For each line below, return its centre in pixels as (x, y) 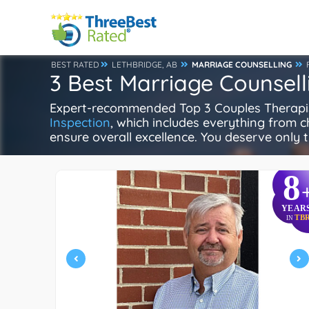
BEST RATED (75, 64)
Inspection (80, 122)
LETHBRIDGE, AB (144, 64)
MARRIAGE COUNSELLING (242, 64)
